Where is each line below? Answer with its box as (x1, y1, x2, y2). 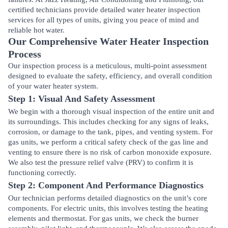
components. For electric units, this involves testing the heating (8, 204, 208, 212)
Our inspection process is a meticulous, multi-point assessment (8, 62, 207, 70)
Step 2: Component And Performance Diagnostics (8, 180, 204, 190)
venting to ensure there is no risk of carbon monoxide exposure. (8, 148, 212, 156)
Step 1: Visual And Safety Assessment (8, 94, 155, 104)
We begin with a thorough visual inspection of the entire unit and (8, 107, 214, 116)
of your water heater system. (8, 82, 98, 90)
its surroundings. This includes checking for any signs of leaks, (8, 118, 209, 126)
